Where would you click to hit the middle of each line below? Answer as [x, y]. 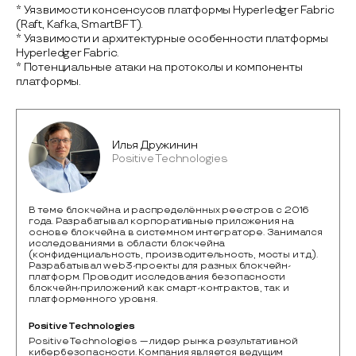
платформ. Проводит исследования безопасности [157, 277]
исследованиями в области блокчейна [127, 244]
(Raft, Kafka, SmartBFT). [80, 25]
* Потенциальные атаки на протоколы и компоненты [159, 68]
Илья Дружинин [155, 145]
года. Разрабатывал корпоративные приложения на [161, 222]
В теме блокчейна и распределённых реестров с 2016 [169, 211]
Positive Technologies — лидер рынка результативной [164, 342]
